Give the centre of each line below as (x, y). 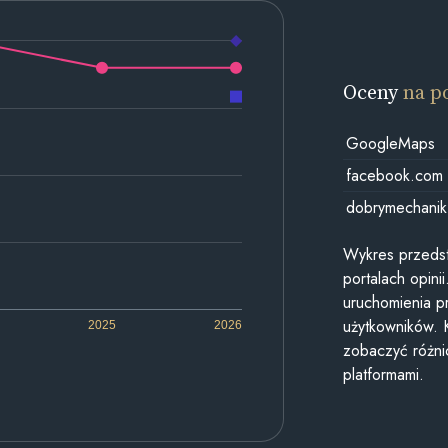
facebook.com (394, 175)
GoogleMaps (390, 143)
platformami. (384, 375)
